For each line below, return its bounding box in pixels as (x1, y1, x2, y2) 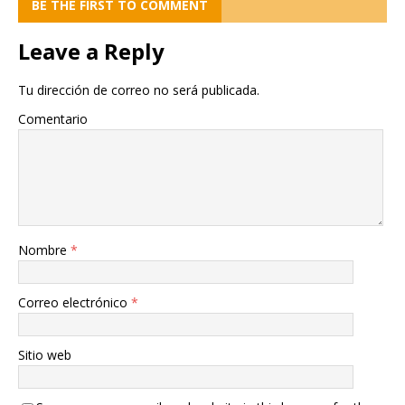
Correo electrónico (18, 294, 131, 312)
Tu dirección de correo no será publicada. (18, 81, 259, 99)
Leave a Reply (18, 36, 165, 67)
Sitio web (18, 346, 71, 364)
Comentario (18, 110, 88, 128)
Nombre (18, 241, 71, 259)
